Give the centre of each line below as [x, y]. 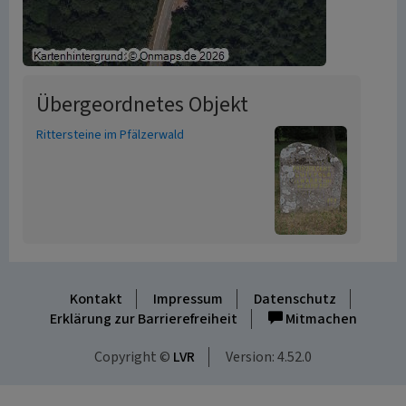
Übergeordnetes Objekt [142, 105]
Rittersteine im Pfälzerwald [110, 135]
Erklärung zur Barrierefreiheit [143, 319]
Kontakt [96, 299]
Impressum [188, 299]
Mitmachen [319, 319]
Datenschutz [295, 299]
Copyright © [134, 357]
